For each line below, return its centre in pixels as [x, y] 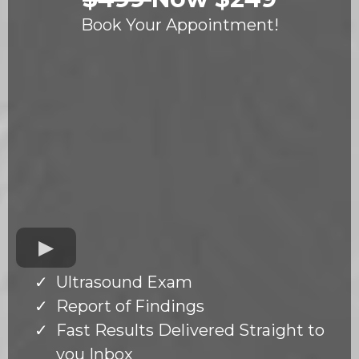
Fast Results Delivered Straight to [190, 330]
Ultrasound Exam [124, 282]
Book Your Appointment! [179, 25]
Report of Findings [130, 306]
